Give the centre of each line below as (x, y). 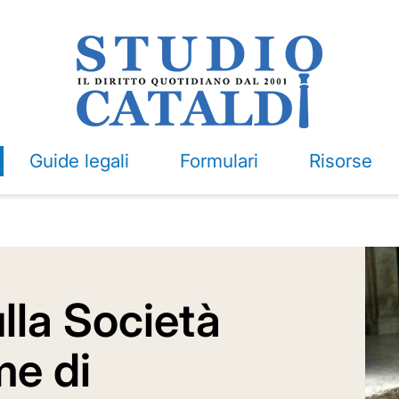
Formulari (219, 161)
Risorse (340, 161)
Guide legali (79, 161)
